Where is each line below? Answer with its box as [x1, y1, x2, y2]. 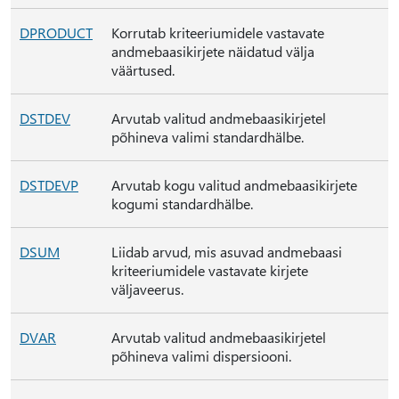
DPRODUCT [20, 23, 93, 42]
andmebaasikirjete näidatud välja [111, 42, 314, 61]
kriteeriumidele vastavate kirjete [111, 261, 308, 280]
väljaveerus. [111, 280, 183, 298]
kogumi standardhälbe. [111, 194, 253, 213]
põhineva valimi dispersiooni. [111, 346, 291, 365]
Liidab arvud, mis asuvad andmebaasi [111, 242, 342, 261]
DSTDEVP [20, 175, 78, 194]
